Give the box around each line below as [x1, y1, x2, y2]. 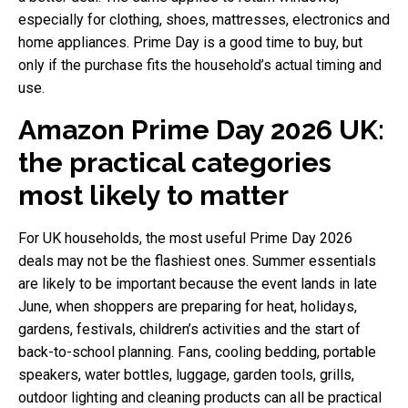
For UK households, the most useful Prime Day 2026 [18, 229, 352, 247]
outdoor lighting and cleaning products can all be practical [18, 388, 382, 406]
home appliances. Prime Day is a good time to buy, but [18, 33, 362, 51]
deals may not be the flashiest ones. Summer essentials [18, 251, 376, 270]
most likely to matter [18, 178, 289, 211]
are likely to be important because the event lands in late [18, 274, 377, 292]
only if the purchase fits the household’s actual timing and [18, 56, 382, 74]
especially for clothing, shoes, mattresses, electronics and [18, 10, 390, 28]
